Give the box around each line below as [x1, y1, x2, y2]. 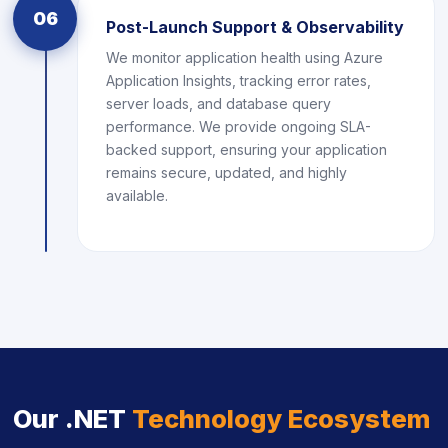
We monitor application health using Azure [106, 49, 383, 66]
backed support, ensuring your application [106, 141, 387, 158]
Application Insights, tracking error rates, [106, 72, 371, 89]
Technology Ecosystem [132, 403, 430, 434]
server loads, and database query [106, 95, 331, 112]
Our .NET [13, 403, 132, 434]
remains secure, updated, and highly [106, 164, 347, 181]
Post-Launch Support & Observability [106, 17, 404, 37]
